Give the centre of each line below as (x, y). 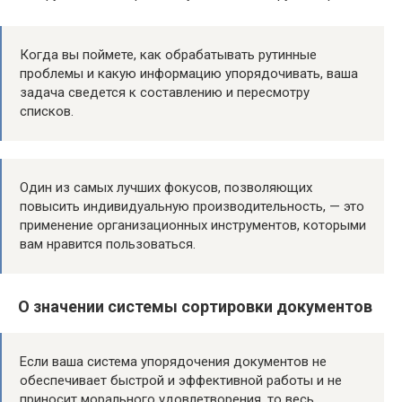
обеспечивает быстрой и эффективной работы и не (181, 380)
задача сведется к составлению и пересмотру (165, 92)
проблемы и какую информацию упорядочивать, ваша (189, 74)
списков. (47, 111)
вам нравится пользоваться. (108, 244)
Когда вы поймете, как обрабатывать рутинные (168, 55)
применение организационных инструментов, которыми (193, 225)
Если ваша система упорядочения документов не (173, 362)
